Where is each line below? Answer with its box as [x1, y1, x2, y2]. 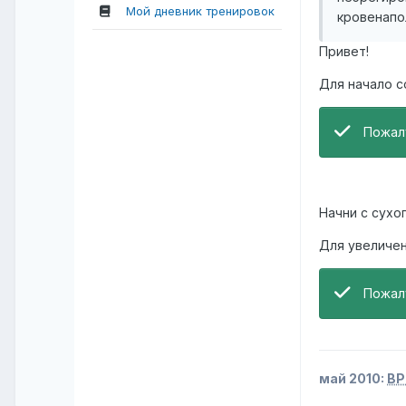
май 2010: [319, 371, 387, 387]
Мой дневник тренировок [126, 3, 275, 18]
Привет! [319, 43, 369, 60]
